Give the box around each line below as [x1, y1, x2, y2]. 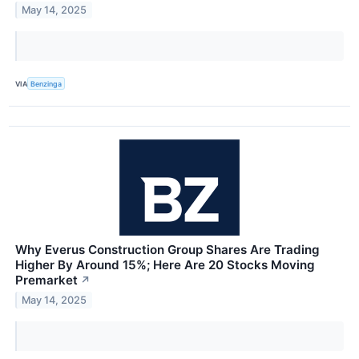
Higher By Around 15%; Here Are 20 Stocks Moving [15, 257, 315, 273]
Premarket [15, 272, 78, 288]
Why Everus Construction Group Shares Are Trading [15, 242, 320, 258]
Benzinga [30, 79, 63, 88]
